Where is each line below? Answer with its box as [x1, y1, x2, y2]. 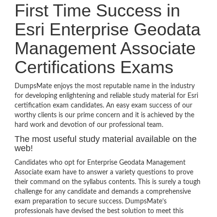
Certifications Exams [15, 57, 173, 77]
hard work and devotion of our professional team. [15, 122, 163, 128]
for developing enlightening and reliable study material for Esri [15, 93, 198, 99]
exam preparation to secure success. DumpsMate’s [15, 198, 167, 205]
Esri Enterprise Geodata [15, 19, 201, 39]
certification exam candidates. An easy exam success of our [15, 102, 192, 109]
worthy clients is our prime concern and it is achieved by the [15, 112, 194, 119]
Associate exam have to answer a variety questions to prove [15, 169, 193, 176]
